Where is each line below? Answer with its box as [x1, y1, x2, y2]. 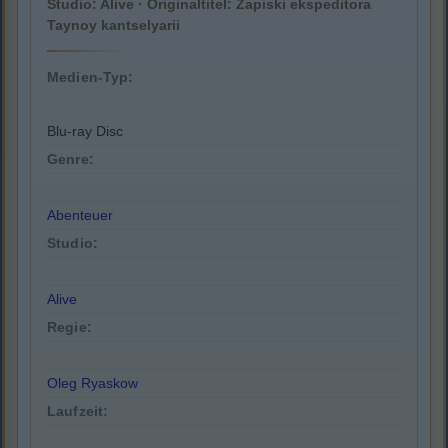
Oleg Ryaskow [47, 375, 138, 392]
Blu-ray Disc [47, 123, 123, 140]
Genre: [47, 151, 94, 168]
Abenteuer [47, 207, 113, 224]
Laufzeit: [47, 403, 109, 420]
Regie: [47, 319, 92, 336]
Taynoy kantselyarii [47, 17, 180, 34]
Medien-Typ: [47, 69, 134, 86]
